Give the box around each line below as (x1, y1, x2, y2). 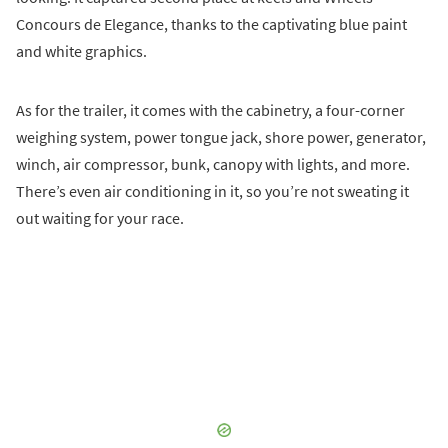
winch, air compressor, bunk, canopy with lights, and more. (16, 153, 410, 174)
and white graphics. (16, 40, 147, 61)
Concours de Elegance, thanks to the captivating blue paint (16, 13, 407, 34)
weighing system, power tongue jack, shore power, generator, (16, 126, 426, 147)
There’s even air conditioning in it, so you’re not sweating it (16, 180, 409, 201)
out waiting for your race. (16, 207, 184, 228)
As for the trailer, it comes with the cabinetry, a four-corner (16, 99, 405, 120)
